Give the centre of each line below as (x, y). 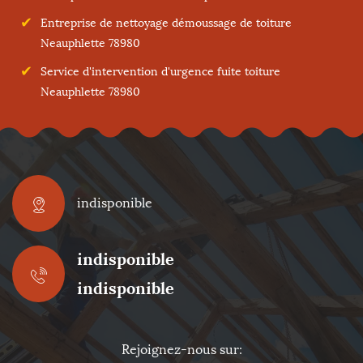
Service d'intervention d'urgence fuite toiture (160, 72)
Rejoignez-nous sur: (181, 350)
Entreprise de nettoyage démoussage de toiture (166, 23)
